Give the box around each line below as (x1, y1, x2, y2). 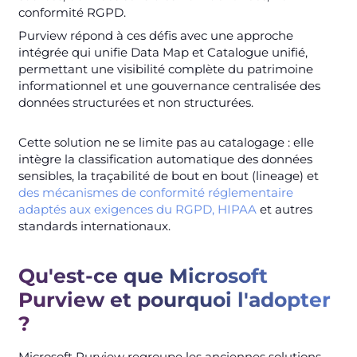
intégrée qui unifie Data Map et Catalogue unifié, (18, 44, 308, 60)
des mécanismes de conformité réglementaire (18, 184, 293, 200)
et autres (256, 201, 312, 217)
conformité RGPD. (18, 4, 126, 20)
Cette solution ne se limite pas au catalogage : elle (18, 134, 314, 150)
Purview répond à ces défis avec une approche (18, 27, 293, 43)
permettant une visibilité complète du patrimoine (18, 61, 313, 76)
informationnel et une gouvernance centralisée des (18, 77, 320, 93)
